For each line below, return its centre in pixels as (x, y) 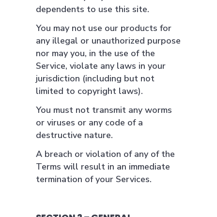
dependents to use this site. (93, 9)
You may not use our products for (104, 28)
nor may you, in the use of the (95, 53)
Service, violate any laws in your (101, 66)
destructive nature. (74, 135)
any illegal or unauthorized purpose (108, 41)
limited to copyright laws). (89, 91)
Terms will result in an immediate (103, 167)
